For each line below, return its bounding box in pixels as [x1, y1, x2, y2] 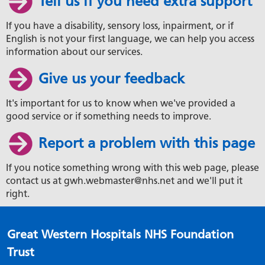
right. [6, 188, 30, 200]
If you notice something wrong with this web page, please [6, 162, 259, 174]
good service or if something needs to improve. [6, 111, 211, 122]
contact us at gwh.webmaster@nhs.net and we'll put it [6, 175, 243, 187]
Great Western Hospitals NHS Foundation [7, 227, 234, 242]
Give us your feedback [38, 70, 185, 88]
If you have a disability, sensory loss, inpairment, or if [6, 20, 234, 32]
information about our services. [6, 46, 143, 58]
